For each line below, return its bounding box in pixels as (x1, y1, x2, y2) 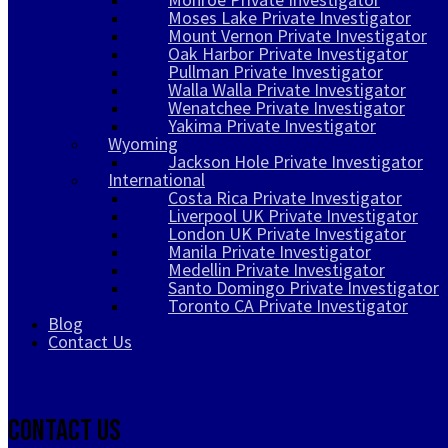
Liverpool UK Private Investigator (168, 203, 418, 227)
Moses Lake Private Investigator (168, 5, 411, 29)
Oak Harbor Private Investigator (168, 41, 408, 65)
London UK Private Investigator (168, 221, 406, 245)
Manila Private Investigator (168, 239, 371, 263)
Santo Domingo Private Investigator (168, 275, 439, 299)
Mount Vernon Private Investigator (168, 23, 427, 47)
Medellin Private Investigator (168, 257, 385, 281)
